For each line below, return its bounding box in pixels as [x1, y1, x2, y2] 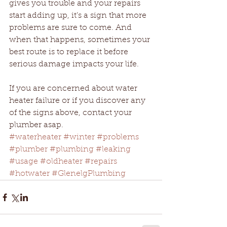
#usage [9, 158, 38, 166]
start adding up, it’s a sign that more [9, 12, 148, 20]
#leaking [96, 145, 131, 154]
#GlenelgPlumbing [52, 170, 126, 178]
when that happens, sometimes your [9, 36, 152, 45]
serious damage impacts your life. [9, 60, 139, 69]
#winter [63, 133, 95, 142]
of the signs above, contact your [9, 109, 134, 118]
